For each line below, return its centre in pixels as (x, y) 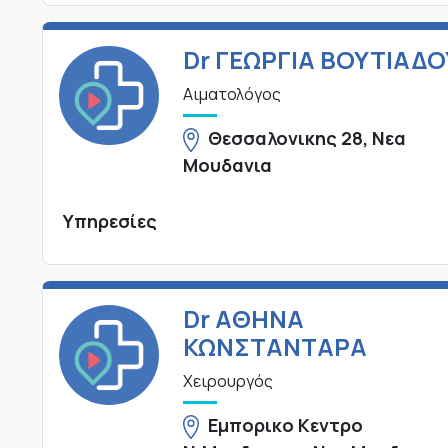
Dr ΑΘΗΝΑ (243, 318)
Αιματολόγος (231, 93)
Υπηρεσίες (110, 220)
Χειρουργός (227, 380)
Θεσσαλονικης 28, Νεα (307, 137)
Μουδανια (227, 164)
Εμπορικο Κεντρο (286, 424)
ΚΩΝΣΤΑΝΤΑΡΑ (274, 346)
